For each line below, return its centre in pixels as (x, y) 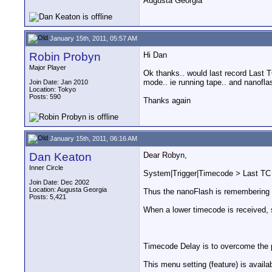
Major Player (48, 67)
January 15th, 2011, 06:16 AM (93, 138)
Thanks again (167, 100)
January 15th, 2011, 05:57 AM (93, 38)
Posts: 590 (45, 97)
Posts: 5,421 (48, 197)
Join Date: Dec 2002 (59, 182)
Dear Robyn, (165, 155)
